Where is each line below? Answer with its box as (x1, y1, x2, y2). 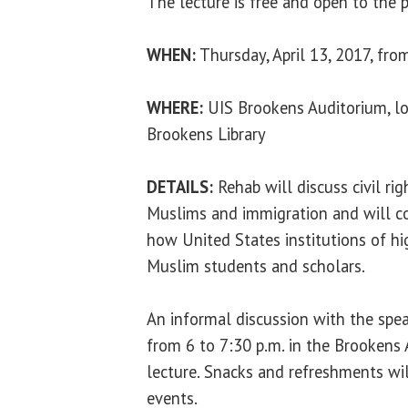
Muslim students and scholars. (147, 254, 365, 277)
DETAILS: (147, 175, 213, 198)
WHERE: (147, 96, 203, 118)
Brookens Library (147, 122, 266, 145)
